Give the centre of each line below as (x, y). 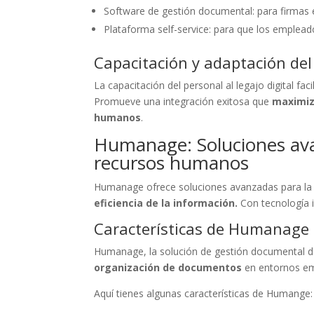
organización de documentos (170, 267)
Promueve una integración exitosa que (182, 101)
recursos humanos (172, 162)
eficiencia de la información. (166, 203)
